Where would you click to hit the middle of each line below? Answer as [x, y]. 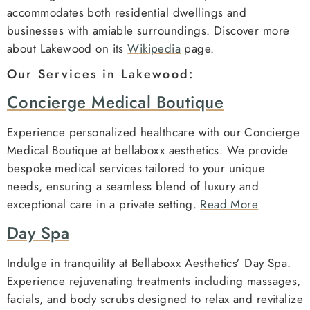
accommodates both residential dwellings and [127, 12]
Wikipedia [154, 48]
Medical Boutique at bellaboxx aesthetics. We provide [148, 151]
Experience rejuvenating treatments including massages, [154, 281]
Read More [229, 204]
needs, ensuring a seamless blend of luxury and [133, 186]
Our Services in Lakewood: [101, 74]
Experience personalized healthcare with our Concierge [154, 133]
